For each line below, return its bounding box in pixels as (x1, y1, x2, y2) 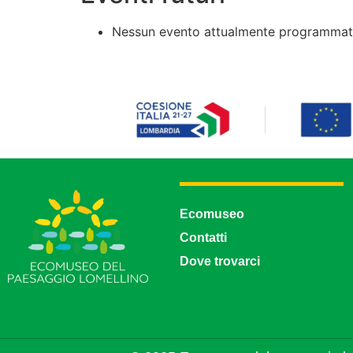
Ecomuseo (180, 207, 244, 221)
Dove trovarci (180, 255, 260, 269)
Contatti (180, 231, 227, 245)
